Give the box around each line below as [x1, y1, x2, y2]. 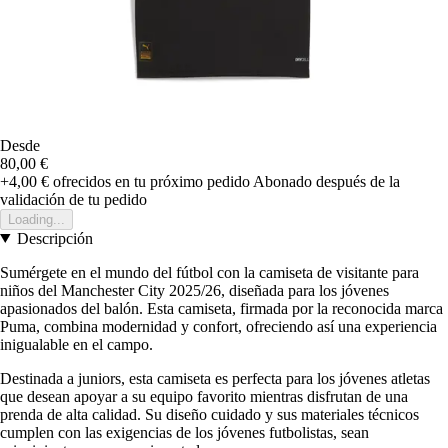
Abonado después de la [253, 172, 400, 190]
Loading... [8, 211, 65, 227]
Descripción [16, 229, 93, 247]
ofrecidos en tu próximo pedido [49, 172, 250, 190]
